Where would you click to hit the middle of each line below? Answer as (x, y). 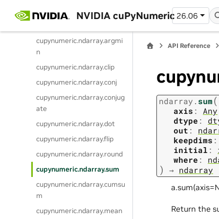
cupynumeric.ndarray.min (76, 25)
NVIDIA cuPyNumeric (125, 15)
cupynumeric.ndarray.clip (76, 67)
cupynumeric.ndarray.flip (75, 139)
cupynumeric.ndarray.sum (78, 169)
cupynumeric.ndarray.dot (76, 124)
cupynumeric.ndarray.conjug (81, 97)
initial (191, 150)
